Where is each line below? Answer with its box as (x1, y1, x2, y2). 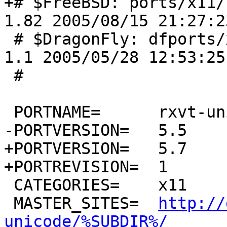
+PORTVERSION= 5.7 (4, 139, 129, 158)
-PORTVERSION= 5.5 (4, 121, 129, 140)
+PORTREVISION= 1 (4, 158, 139, 176)
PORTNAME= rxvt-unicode (4, 103, 14, 122)
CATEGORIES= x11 (4, 176, 14, 195)
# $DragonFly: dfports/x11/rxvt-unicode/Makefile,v (4, 30, 14, 49)
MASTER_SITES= (139, 194, 158, 213)
